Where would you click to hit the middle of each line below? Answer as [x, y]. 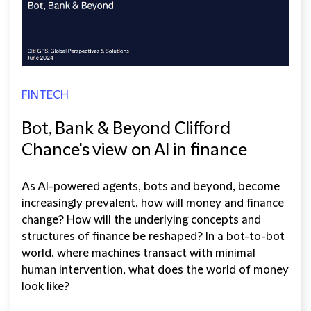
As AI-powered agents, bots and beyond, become [151, 186]
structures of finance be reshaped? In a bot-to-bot [153, 236]
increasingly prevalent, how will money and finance [153, 203]
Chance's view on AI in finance [134, 150]
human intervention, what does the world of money [155, 270]
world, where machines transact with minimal [138, 253]
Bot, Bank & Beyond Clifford [126, 129]
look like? [45, 286]
